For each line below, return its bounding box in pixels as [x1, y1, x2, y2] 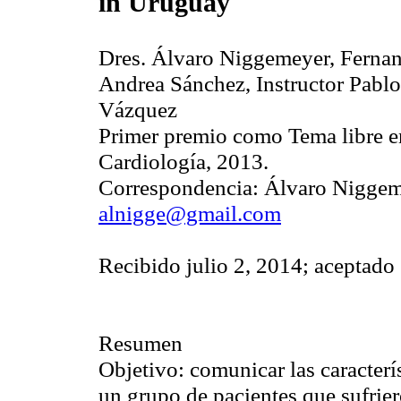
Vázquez [98, 97, 183, 123]
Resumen [98, 330, 183, 356]
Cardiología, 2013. [98, 149, 269, 175]
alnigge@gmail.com [98, 200, 281, 226]
